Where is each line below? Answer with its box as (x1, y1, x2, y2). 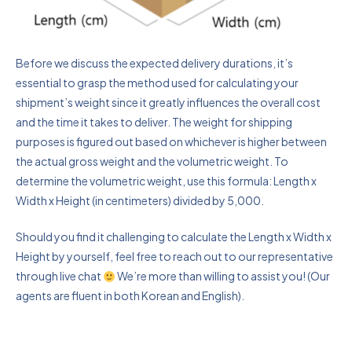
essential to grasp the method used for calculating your (16, 75, 299, 90)
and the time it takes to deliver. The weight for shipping (16, 115, 292, 130)
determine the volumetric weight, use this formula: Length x (16, 174, 317, 189)
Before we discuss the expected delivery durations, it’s (16, 56, 293, 71)
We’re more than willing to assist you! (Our (115, 269, 330, 284)
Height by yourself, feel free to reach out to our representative (16, 249, 333, 264)
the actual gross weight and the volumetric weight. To (16, 154, 288, 169)
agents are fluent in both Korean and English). (16, 288, 244, 303)
